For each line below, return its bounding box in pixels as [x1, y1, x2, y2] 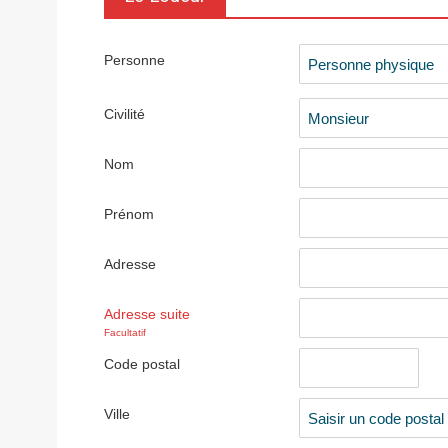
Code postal [104, 356, 180, 372]
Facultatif [104, 327, 146, 338]
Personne [104, 52, 165, 68]
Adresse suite [104, 306, 190, 322]
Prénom [104, 206, 154, 222]
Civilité [104, 106, 145, 122]
